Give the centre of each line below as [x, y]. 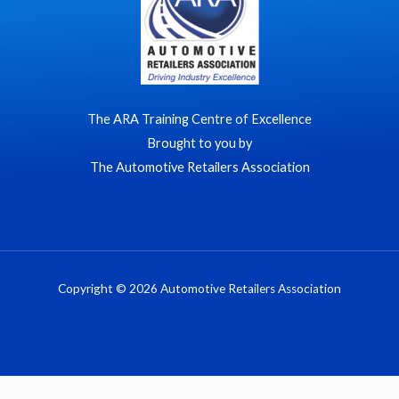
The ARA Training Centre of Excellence [199, 119]
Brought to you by [199, 143]
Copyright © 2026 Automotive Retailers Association [199, 289]
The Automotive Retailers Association [199, 167]
